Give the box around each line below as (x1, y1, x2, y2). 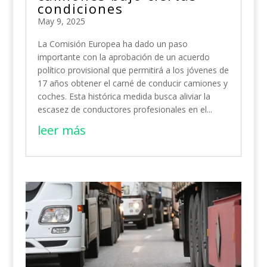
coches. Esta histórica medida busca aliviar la (37, 90, 210, 102)
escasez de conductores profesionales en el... (37, 103, 212, 115)
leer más (37, 122, 86, 138)
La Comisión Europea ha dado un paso (37, 38, 188, 49)
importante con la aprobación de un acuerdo (37, 51, 210, 63)
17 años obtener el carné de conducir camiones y (37, 77, 228, 89)
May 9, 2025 (37, 15, 85, 27)
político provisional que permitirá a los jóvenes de (37, 64, 229, 76)
